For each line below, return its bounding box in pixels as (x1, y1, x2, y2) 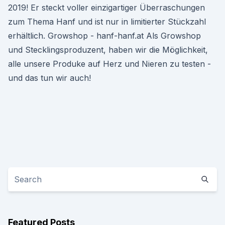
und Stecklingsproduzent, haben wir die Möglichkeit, (8, 45, 208, 55)
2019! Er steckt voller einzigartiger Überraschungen (8, 3, 205, 13)
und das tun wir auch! (8, 73, 91, 83)
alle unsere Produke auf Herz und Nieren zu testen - (8, 59, 211, 69)
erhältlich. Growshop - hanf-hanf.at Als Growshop (8, 31, 201, 41)
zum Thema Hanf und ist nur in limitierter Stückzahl (8, 17, 206, 27)
